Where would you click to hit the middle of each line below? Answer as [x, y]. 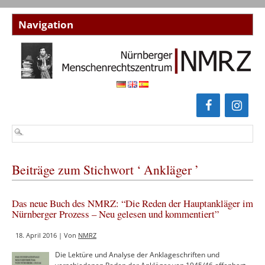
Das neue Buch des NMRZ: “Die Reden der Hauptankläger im [132, 203]
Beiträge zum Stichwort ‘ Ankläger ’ [105, 170]
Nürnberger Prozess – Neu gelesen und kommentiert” [115, 214]
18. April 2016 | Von [47, 235]
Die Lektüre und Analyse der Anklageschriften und [137, 255]
